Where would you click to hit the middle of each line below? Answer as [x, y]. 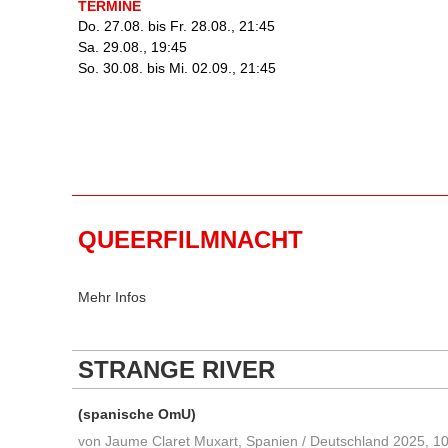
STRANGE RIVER [176, 369]
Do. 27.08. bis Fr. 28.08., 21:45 [176, 26]
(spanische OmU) [137, 414]
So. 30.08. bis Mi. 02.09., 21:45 [177, 68]
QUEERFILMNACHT [190, 239]
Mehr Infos [112, 297]
